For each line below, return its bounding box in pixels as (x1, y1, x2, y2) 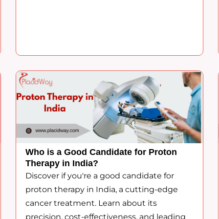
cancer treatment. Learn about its (25, 198, 157, 208)
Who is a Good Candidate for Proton (25, 147, 177, 157)
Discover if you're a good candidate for (25, 171, 175, 181)
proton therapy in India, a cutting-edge (25, 185, 178, 195)
